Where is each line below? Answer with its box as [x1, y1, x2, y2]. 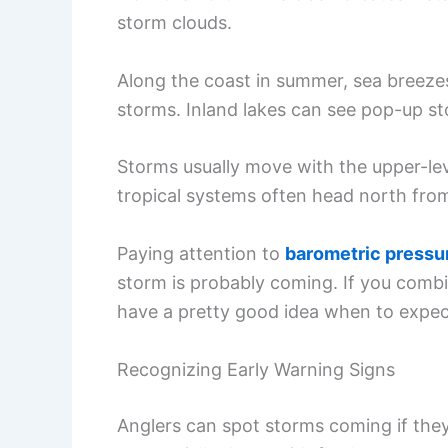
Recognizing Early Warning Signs [117, 358, 395, 380]
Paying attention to [117, 243, 285, 265]
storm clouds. [117, 11, 232, 33]
